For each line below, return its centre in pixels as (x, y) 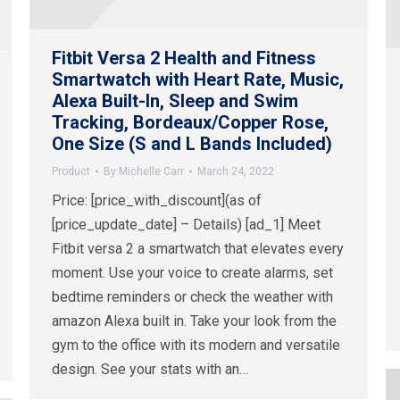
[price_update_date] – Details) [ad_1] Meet (186, 225)
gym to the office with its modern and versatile (196, 346)
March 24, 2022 (236, 172)
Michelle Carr (151, 172)
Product (71, 172)
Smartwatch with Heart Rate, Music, (198, 80)
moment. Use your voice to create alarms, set (192, 273)
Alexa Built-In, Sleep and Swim (175, 101)
